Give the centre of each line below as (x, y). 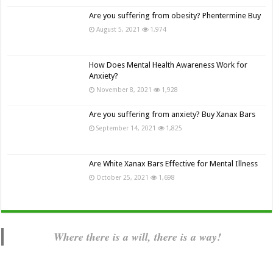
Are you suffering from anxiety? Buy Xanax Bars (172, 115)
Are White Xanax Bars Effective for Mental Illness (174, 164)
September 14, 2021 (126, 128)
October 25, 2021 (123, 178)
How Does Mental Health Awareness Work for (168, 65)
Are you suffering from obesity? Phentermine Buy (175, 15)
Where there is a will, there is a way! (138, 236)
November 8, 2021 (124, 90)
